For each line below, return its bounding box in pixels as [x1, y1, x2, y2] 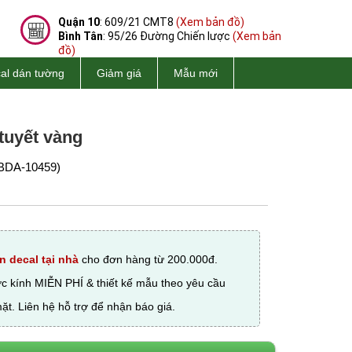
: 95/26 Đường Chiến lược [103, 30, 233, 42]
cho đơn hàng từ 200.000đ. [79, 252, 218, 266]
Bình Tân [58, 30, 103, 42]
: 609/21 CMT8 [100, 16, 176, 28]
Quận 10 [58, 16, 100, 28]
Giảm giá [97, 67, 141, 79]
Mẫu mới [174, 67, 218, 79]
